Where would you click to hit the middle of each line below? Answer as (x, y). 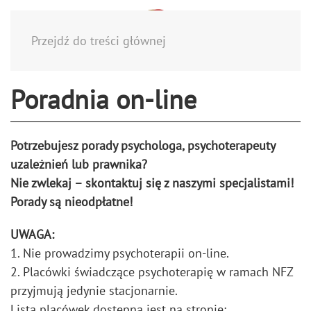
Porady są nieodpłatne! (72, 201)
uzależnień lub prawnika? (79, 164)
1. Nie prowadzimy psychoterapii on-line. (120, 253)
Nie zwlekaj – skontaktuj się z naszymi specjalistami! (152, 183)
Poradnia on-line (103, 99)
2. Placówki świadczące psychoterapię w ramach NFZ (152, 271)
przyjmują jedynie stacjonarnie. (94, 290)
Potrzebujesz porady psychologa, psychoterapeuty (143, 145)
